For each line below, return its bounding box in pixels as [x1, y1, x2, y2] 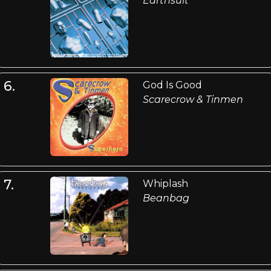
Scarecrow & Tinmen [142, 93, 243, 105]
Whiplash [142, 178, 188, 190]
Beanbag [142, 192, 189, 204]
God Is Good [142, 79, 202, 91]
